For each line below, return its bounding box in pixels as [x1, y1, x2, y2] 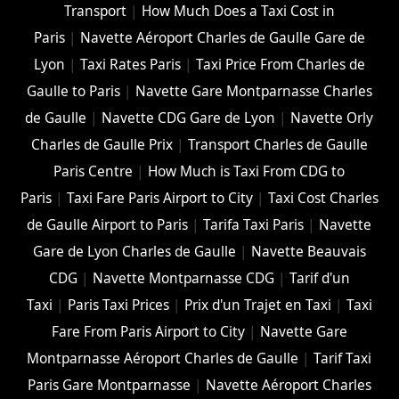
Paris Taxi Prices [67, 296, 169, 315]
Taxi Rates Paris [79, 55, 181, 75]
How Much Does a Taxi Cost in [141, 2, 335, 21]
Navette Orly [290, 109, 374, 128]
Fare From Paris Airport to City [51, 322, 245, 342]
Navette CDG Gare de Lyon [102, 109, 276, 128]
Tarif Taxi [313, 349, 372, 369]
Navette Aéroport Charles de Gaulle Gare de [79, 28, 365, 48]
